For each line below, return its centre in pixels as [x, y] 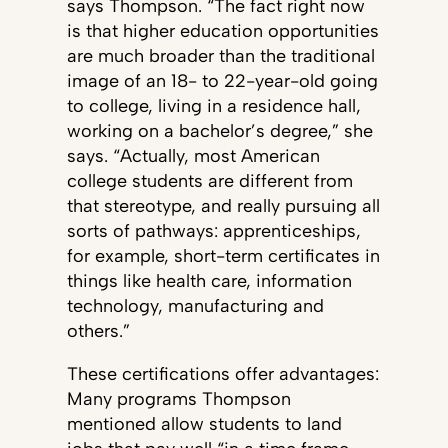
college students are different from [209, 181]
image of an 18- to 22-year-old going [222, 81]
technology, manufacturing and [195, 306]
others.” [98, 331]
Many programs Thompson [178, 399]
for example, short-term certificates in [223, 256]
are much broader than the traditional [220, 56]
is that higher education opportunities [222, 31]
